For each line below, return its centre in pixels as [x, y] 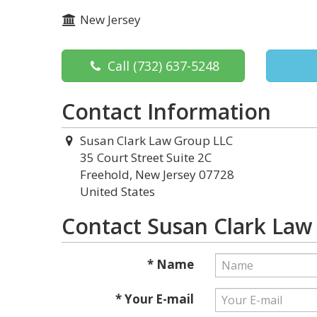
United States [117, 191]
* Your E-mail [154, 299]
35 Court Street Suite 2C [146, 157]
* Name [170, 264]
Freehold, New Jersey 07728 [157, 174]
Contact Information [166, 111]
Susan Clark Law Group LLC [156, 140]
